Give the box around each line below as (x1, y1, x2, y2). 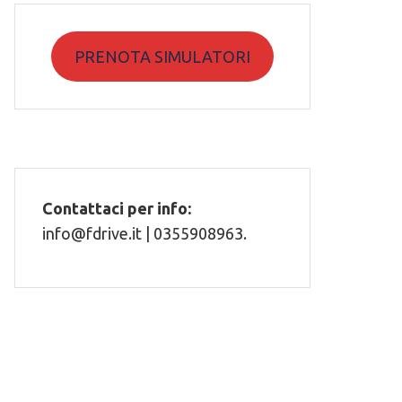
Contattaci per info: (42, 198, 191, 217)
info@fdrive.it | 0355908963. (42, 223, 247, 242)
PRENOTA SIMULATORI (74, 47, 250, 66)
